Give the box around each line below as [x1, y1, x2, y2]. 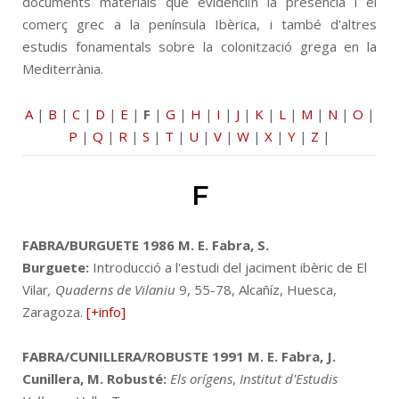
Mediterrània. [22, 60, 103, 78]
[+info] [86, 302, 126, 321]
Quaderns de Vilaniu [55, 280, 179, 298]
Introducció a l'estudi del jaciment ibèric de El [89, 257, 367, 276]
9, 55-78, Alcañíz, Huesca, [179, 280, 337, 298]
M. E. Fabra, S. [178, 235, 269, 254]
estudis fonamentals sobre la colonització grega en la [22, 37, 377, 56]
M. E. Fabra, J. [248, 346, 336, 365]
